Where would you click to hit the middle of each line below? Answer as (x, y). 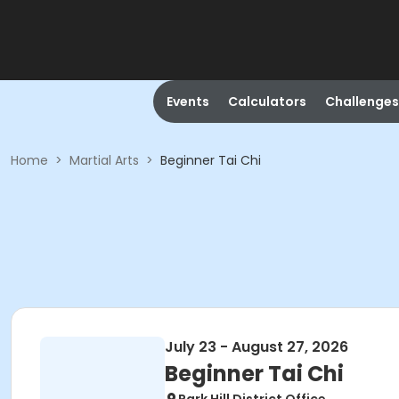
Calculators (267, 102)
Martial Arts (104, 160)
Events (187, 102)
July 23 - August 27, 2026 (256, 347)
